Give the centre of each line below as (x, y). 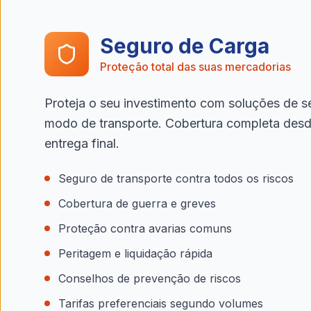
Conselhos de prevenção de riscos (150, 278)
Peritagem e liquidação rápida (135, 253)
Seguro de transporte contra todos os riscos (176, 178)
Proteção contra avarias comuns (145, 228)
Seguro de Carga (185, 46)
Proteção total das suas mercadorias (195, 67)
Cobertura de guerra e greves (137, 203)
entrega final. (82, 143)
